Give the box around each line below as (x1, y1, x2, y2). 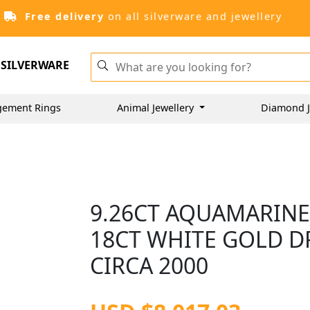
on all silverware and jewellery (104, 10, 282, 23)
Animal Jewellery (117, 100, 197, 114)
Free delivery (24, 10, 104, 23)
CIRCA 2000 (90, 250, 209, 280)
